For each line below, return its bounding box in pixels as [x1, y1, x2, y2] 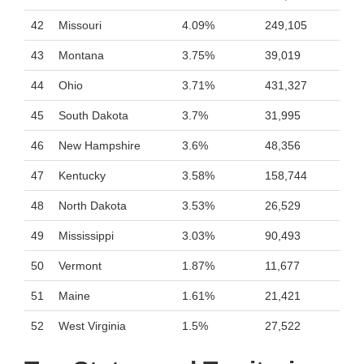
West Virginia [58, 319, 126, 332]
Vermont [58, 259, 102, 272]
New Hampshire [58, 139, 141, 152]
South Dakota [58, 109, 128, 122]
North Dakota [58, 199, 127, 212]
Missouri [58, 19, 102, 32]
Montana [58, 49, 104, 62]
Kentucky [58, 169, 106, 182]
